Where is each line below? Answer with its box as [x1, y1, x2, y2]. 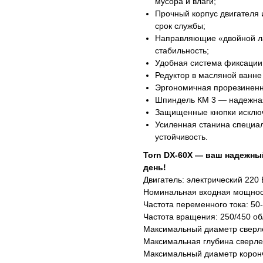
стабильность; [155, 46, 209, 56]
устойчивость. [155, 132, 208, 142]
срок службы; [155, 21, 205, 31]
